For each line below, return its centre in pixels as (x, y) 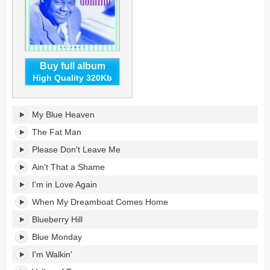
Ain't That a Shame (68, 167)
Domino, (30, 186)
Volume (28, 197)
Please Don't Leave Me (76, 149)
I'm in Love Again (64, 184)
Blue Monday (57, 237)
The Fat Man (57, 132)
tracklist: (29, 218)
